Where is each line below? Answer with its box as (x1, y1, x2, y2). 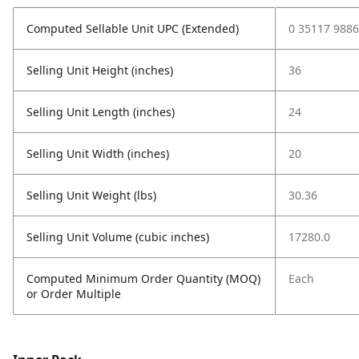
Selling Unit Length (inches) (26, 104, 175, 119)
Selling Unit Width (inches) (26, 146, 169, 161)
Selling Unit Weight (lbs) (26, 188, 156, 203)
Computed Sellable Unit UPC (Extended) (26, 21, 239, 36)
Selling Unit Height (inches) (26, 63, 173, 78)
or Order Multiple (26, 286, 121, 301)
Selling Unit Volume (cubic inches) (26, 229, 209, 244)
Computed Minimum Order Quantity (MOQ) (26, 271, 260, 286)
